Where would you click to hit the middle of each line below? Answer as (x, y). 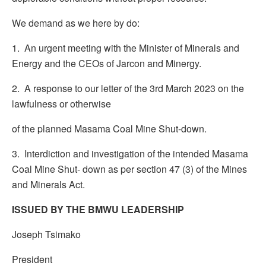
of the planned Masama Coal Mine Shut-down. (109, 128)
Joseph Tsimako (46, 234)
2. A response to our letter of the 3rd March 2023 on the (128, 88)
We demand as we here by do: (76, 23)
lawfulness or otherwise (61, 103)
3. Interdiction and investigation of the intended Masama (130, 153)
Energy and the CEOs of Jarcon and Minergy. (107, 63)
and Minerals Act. (48, 184)
